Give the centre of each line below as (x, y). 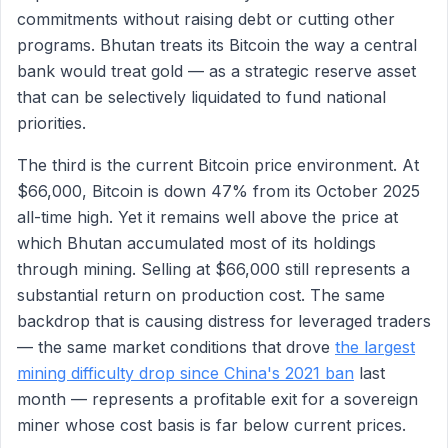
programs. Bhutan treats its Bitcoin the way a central (217, 45)
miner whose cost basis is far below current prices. (211, 425)
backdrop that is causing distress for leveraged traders (224, 321)
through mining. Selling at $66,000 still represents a (213, 269)
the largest (375, 347)
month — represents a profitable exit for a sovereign (217, 399)
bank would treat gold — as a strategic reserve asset (216, 71)
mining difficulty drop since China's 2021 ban (185, 373)
